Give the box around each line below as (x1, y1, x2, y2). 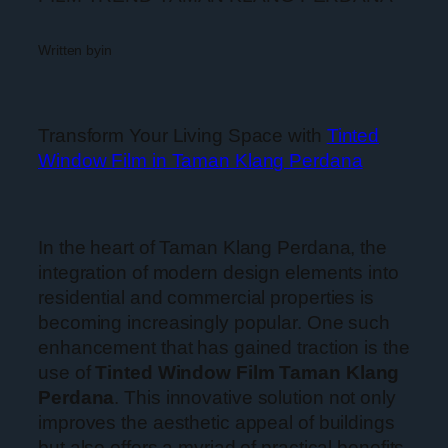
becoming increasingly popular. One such (38, 312, 391, 334)
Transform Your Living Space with (38, 125, 327, 147)
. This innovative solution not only (114, 387, 396, 409)
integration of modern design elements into (38, 262, 399, 284)
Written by (38, 41, 101, 58)
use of (38, 362, 96, 384)
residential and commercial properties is (38, 287, 374, 309)
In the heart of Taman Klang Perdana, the (38, 237, 387, 259)
